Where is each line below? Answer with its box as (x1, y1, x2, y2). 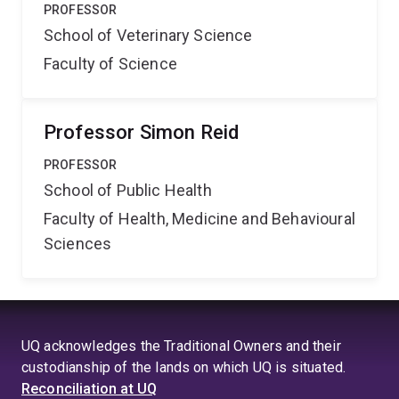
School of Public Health (44, 181, 212, 199)
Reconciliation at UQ (21, 380, 158, 397)
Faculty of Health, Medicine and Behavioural (44, 209, 355, 228)
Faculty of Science (44, 54, 177, 73)
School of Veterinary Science (44, 26, 253, 45)
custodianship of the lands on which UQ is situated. (21, 359, 346, 376)
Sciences (44, 234, 112, 253)
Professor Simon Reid (44, 121, 240, 143)
